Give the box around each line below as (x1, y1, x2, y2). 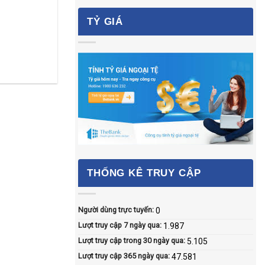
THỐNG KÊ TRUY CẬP (87, 167, 201, 179)
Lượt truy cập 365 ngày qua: (78, 251, 172, 261)
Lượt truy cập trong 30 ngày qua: (78, 236, 187, 245)
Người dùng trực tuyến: (78, 205, 156, 215)
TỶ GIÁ (87, 15, 124, 27)
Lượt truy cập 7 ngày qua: (78, 221, 163, 230)
